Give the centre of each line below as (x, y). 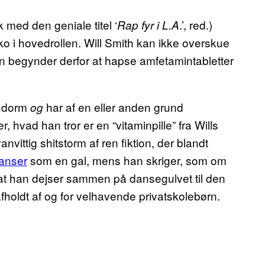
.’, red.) (196, 24)
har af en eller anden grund (113, 106)
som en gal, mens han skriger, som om (127, 160)
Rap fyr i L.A (148, 25)
